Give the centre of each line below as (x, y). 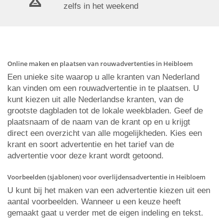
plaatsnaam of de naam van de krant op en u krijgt (99, 122)
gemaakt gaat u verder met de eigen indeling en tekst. (105, 213)
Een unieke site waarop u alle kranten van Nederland (103, 77)
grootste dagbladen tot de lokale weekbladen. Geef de (105, 111)
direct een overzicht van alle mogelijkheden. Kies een (105, 133)
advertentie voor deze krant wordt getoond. (86, 156)
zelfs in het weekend (101, 6)
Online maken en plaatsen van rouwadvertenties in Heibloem (100, 64)
